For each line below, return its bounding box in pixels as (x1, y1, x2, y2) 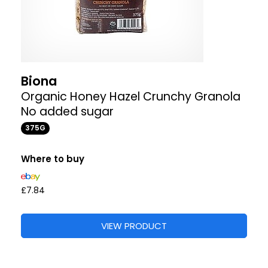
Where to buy (21, 153, 84, 166)
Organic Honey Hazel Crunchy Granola (21, 89, 240, 105)
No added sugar (21, 103, 114, 120)
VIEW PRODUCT (101, 220, 167, 233)
